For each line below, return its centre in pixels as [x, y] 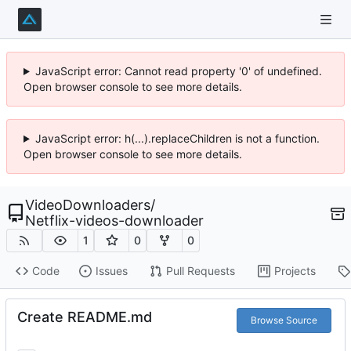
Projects [295, 271]
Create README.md [85, 317]
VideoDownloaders [88, 205]
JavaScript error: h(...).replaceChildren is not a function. [177, 138]
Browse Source [284, 320]
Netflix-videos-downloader [114, 221]
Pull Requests [200, 271]
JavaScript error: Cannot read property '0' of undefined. [178, 71]
